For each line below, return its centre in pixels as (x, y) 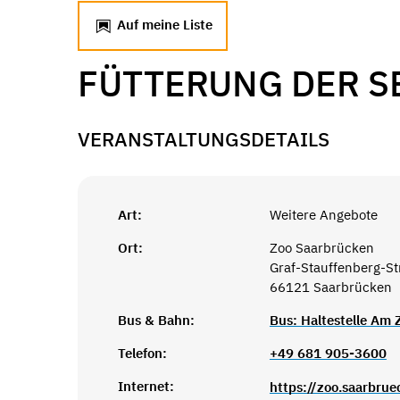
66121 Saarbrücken (330, 287)
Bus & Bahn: (156, 320)
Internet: (146, 386)
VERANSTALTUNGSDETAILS (204, 139)
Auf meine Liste (163, 24)
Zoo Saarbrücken (321, 247)
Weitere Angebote (323, 214)
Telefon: (142, 353)
